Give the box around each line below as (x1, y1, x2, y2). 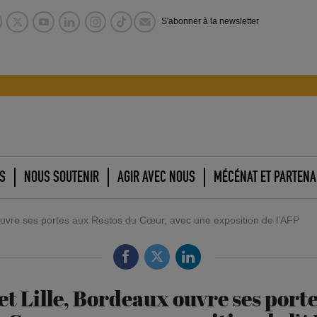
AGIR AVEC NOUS (117, 167, 195, 186)
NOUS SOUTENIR (24, 167, 99, 186)
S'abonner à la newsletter (161, 16, 259, 27)
